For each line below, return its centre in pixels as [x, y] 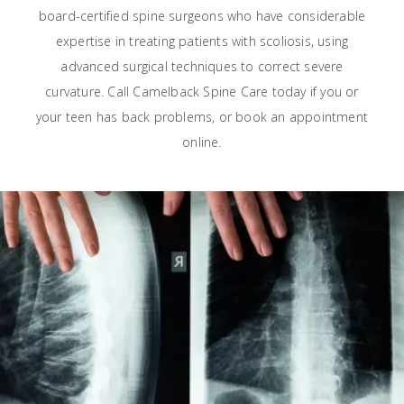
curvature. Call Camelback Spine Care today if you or [202, 92]
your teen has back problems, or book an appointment [202, 117]
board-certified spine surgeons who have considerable [202, 16]
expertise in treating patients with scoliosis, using [202, 41]
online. [202, 142]
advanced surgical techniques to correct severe [202, 66]
